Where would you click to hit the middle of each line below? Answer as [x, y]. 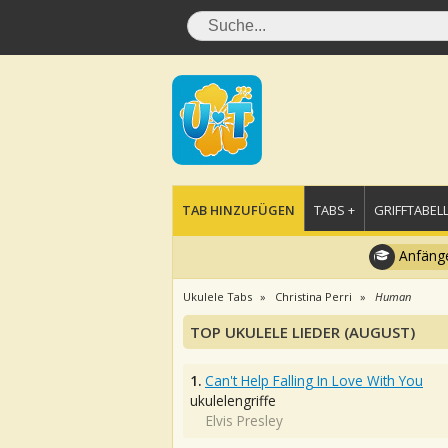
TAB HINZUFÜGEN [238, 210]
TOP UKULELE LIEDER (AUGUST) [302, 332]
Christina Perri [313, 296]
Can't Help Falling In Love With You [314, 380]
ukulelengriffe [233, 400]
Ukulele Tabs [217, 296]
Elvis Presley [244, 420]
